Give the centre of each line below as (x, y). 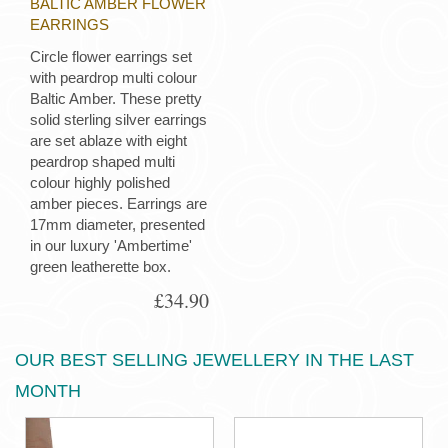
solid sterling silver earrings (118, 120)
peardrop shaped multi (102, 162)
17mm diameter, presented (117, 225)
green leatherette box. (100, 267)
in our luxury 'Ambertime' (111, 246)
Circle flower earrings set (111, 57)
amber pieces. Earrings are (118, 204)
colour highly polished (100, 183)
